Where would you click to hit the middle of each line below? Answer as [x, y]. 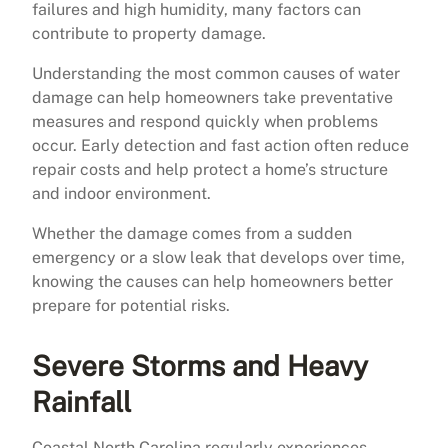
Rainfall [81, 401]
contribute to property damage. [149, 33]
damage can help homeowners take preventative [212, 97]
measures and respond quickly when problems [205, 121]
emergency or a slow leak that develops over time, [218, 257]
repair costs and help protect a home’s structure [210, 169]
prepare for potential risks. [131, 305]
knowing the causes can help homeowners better [212, 281]
